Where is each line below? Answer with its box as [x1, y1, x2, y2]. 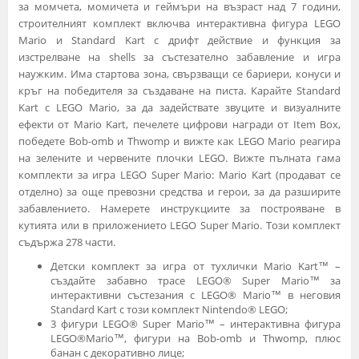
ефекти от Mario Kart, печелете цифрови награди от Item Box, [18, 116, 341, 131]
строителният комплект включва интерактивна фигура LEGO [18, 15, 341, 30]
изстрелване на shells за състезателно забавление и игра [18, 49, 341, 64]
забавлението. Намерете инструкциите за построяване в [18, 200, 341, 216]
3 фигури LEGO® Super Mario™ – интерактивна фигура [50, 316, 341, 331]
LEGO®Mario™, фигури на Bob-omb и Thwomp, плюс [50, 330, 341, 345]
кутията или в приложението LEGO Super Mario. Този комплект [18, 217, 341, 232]
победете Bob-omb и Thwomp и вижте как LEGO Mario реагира [18, 133, 341, 148]
